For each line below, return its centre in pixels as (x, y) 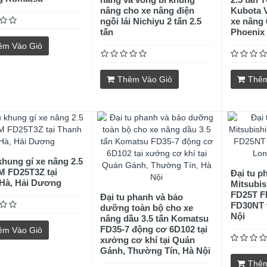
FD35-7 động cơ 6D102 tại (154, 229)
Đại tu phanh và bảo (142, 197)
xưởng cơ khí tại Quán (148, 240)
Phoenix (247, 32)
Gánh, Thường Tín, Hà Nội (156, 251)
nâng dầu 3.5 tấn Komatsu (155, 218)
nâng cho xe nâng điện (148, 10)
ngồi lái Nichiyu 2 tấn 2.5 (151, 21)
